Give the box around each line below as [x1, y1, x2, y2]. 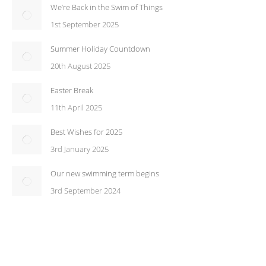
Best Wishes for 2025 [50, 126, 122, 137]
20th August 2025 [50, 61, 110, 71]
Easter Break [50, 85, 93, 96]
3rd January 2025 [50, 144, 109, 154]
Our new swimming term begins [50, 168, 159, 179]
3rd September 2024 [50, 185, 121, 196]
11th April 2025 [50, 102, 102, 113]
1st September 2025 [50, 19, 119, 30]
